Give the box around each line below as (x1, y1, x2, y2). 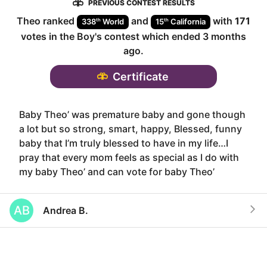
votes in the (21, 30, 77, 42)
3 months (203, 30, 246, 42)
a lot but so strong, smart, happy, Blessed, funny (19, 122, 242, 135)
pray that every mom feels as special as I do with (19, 151, 239, 163)
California (170, 17, 206, 27)
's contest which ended (95, 30, 203, 42)
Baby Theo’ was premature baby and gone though (19, 108, 246, 120)
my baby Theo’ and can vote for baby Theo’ (19, 165, 215, 178)
